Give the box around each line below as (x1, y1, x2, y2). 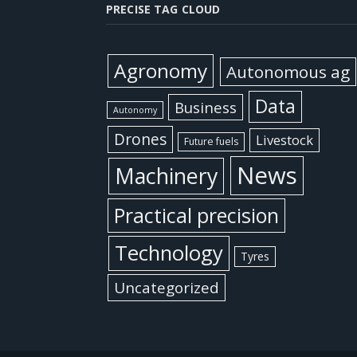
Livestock (255, 131, 313, 149)
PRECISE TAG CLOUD (106, 2, 221, 17)
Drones (113, 129, 167, 150)
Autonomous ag (226, 61, 350, 83)
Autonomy (113, 104, 158, 116)
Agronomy (114, 57, 208, 84)
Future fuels (184, 135, 238, 148)
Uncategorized (113, 277, 219, 298)
